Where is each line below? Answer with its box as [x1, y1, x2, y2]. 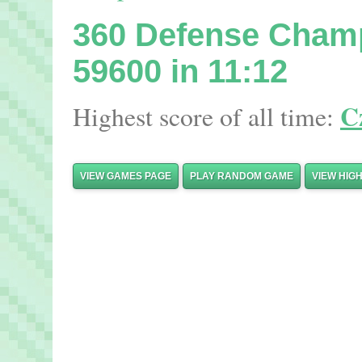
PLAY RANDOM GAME [190, 170, 293, 182]
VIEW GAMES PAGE [80, 170, 171, 182]
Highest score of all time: [73, 99, 340, 133]
